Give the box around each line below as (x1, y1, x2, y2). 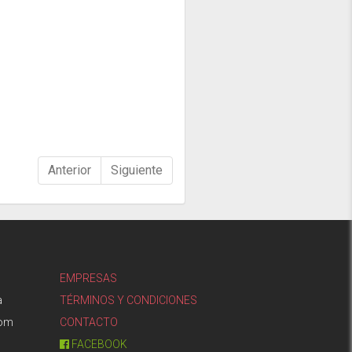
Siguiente (111, 163, 163, 178)
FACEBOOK (69, 338, 127, 350)
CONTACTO (60, 316, 118, 328)
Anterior (48, 163, 91, 178)
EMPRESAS (60, 272, 117, 284)
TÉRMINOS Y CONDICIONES (60, 294, 197, 306)
